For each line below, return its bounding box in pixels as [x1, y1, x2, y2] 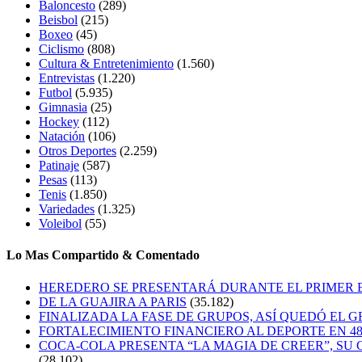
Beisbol [39, 13, 78, 27]
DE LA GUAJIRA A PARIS [39, 294, 187, 309]
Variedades [39, 202, 95, 217]
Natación [39, 129, 85, 144]
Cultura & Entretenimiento [39, 57, 174, 71]
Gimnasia [39, 100, 87, 115]
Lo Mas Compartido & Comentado [6, 248, 200, 263]
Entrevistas [39, 71, 95, 86]
